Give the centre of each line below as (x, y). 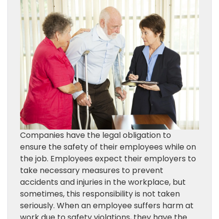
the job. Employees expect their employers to (108, 159)
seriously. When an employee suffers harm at (107, 206)
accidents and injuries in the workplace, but (103, 182)
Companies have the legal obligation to (96, 135)
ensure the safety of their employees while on (108, 147)
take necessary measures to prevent (92, 171)
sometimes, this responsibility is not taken (100, 194)
